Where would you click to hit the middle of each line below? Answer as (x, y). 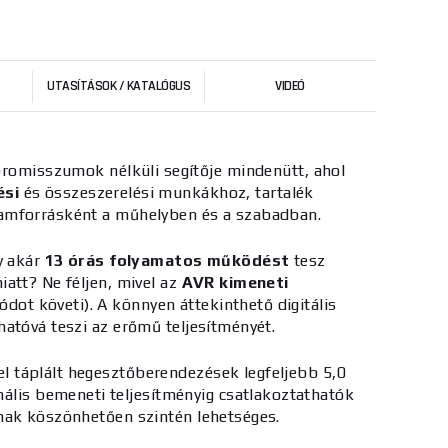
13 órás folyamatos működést (167, 260)
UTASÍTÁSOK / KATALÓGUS (119, 86)
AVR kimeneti (235, 282)
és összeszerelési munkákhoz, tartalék (166, 192)
